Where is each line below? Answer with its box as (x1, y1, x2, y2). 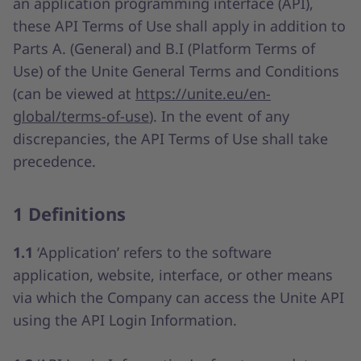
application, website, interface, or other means (13, 265, 333, 284)
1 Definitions (13, 201, 126, 226)
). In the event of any (149, 106, 289, 126)
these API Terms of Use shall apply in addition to (13, 16, 346, 35)
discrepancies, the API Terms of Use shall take (13, 129, 328, 148)
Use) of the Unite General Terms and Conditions (13, 61, 339, 81)
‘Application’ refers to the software (37, 243, 272, 262)
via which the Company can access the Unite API (13, 288, 344, 307)
